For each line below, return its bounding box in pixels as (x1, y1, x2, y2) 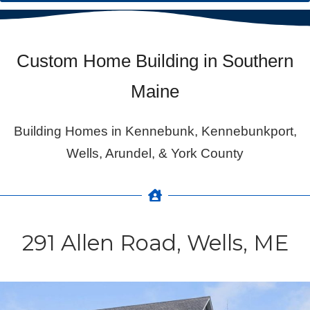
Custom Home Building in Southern (17, 51, 293, 72)
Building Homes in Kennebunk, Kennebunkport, (13, 124, 297, 139)
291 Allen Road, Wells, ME (21, 230, 289, 257)
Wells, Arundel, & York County (66, 146, 244, 161)
